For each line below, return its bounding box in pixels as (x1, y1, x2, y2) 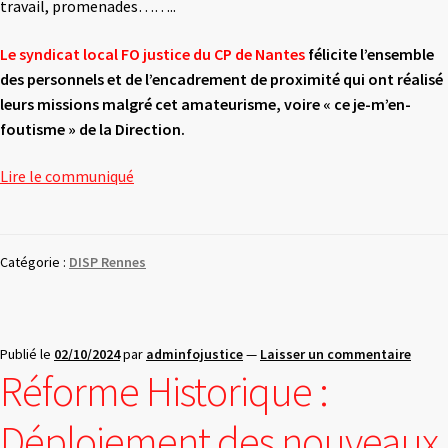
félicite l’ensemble (305, 43, 434, 64)
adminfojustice (146, 345, 243, 364)
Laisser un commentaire (260, 345, 411, 364)
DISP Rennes (69, 253, 146, 272)
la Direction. (99, 118, 185, 139)
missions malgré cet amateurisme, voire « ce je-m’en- (37, 93, 411, 114)
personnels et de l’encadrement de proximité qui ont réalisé (27, 68, 443, 89)
